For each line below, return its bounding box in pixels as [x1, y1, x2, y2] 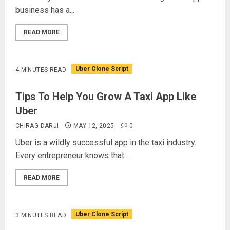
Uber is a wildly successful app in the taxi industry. [15, 138, 196, 147]
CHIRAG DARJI [15, 122, 59, 129]
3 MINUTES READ [15, 211, 67, 219]
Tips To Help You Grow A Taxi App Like [15, 90, 196, 103]
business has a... [15, 5, 74, 15]
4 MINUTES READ [15, 66, 67, 73]
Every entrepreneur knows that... [15, 150, 129, 160]
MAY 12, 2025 [73, 122, 114, 129]
